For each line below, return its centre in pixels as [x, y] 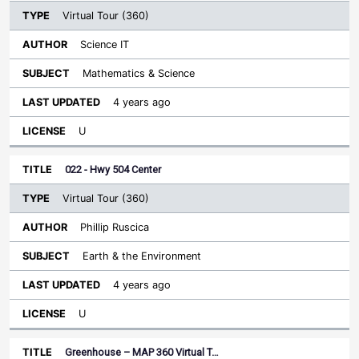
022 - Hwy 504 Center [113, 169]
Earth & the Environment [142, 256]
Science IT [105, 44]
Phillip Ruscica [115, 227]
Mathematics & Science [139, 73]
